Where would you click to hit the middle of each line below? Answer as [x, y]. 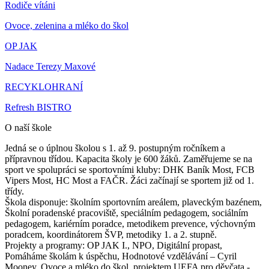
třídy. [14, 192]
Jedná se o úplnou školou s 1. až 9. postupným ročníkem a [115, 148]
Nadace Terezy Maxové [50, 67]
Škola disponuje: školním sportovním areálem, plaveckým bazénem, [133, 202]
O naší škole [28, 128]
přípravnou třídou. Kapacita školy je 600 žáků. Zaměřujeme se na [128, 159]
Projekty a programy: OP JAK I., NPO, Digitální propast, [113, 246]
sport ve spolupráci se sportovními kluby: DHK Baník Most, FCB [130, 170]
